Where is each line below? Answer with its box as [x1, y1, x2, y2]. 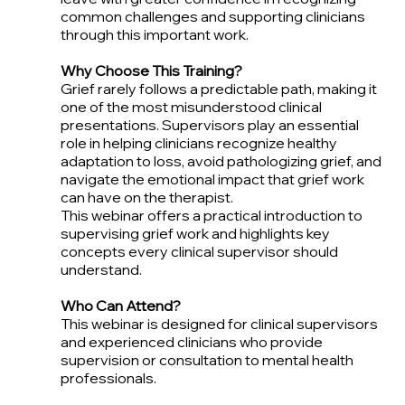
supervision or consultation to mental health [60, 351, 353, 370]
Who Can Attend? [60, 297, 181, 316]
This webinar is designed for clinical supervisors [60, 315, 378, 334]
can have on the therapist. [60, 188, 233, 207]
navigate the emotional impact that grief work [60, 170, 364, 189]
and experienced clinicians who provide [60, 333, 323, 352]
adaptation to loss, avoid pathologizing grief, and [60, 152, 381, 171]
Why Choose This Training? [60, 61, 242, 80]
